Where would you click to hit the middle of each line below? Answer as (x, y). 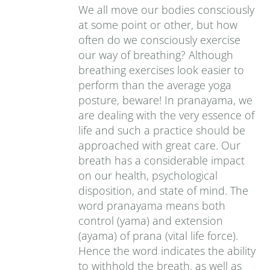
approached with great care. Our (160, 145)
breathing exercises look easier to (162, 70)
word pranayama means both (152, 206)
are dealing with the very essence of (167, 115)
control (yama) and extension (151, 221)
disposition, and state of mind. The (164, 190)
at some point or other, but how (158, 25)
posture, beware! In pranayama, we (166, 100)
